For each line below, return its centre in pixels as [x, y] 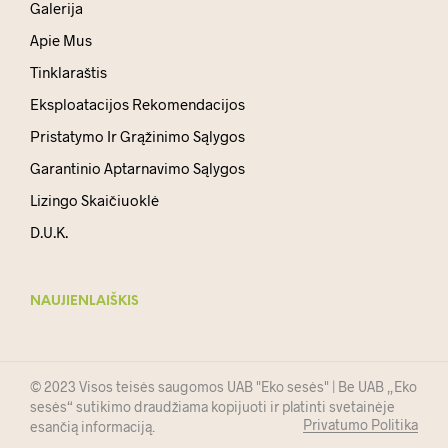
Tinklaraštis [68, 72]
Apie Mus [61, 40]
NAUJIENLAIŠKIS [84, 302]
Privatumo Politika [360, 425]
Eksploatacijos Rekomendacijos [137, 104]
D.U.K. [49, 232]
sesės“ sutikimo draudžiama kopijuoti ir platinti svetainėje [212, 407]
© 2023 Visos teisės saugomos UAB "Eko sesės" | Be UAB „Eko [223, 387]
